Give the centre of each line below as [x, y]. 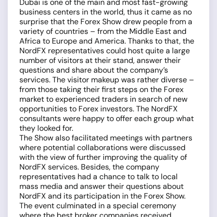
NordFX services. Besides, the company [89, 167]
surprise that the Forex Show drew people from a [106, 22]
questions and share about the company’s [94, 70]
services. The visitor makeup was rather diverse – [107, 80]
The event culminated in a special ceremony [98, 206]
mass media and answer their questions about [101, 186]
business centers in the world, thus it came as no [106, 12]
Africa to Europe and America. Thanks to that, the [107, 41]
